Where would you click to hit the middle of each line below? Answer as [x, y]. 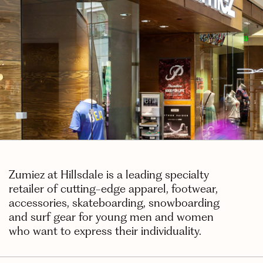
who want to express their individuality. [105, 231]
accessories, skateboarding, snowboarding [114, 203]
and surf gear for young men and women [111, 217]
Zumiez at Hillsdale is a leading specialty [109, 174]
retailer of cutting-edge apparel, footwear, [113, 188]
